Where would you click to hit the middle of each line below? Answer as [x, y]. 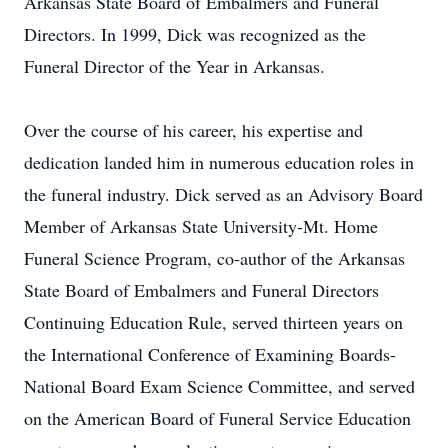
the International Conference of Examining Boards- [210, 354]
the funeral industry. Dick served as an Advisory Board [223, 194]
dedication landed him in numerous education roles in [219, 162]
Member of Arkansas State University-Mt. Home [201, 226]
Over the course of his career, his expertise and [193, 130]
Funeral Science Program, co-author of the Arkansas [214, 258]
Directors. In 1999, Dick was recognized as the [195, 34]
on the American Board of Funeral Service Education [217, 418]
